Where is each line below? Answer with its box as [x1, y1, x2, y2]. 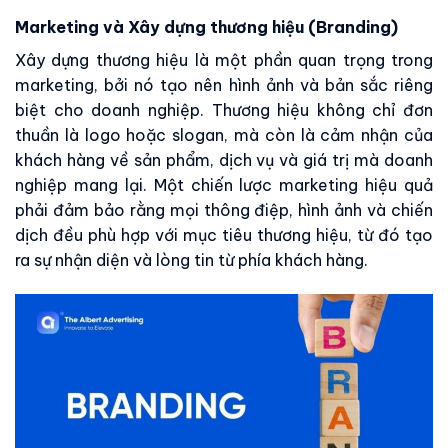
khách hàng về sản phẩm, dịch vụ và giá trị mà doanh [15, 149, 433, 170]
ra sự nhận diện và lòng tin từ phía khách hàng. [15, 249, 368, 270]
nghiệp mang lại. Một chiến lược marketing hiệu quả [15, 174, 433, 195]
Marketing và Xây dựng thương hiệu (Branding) [15, 16, 398, 37]
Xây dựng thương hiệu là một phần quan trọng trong [15, 49, 433, 70]
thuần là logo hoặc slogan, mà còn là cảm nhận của [15, 124, 433, 145]
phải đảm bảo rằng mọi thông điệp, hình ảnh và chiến [15, 199, 433, 220]
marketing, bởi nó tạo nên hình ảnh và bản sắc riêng [15, 74, 433, 95]
